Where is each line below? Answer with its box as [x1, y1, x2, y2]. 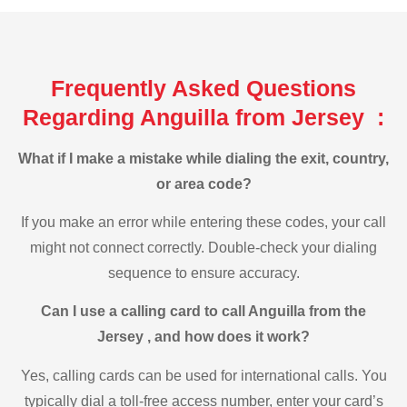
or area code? [155, 175, 252, 192]
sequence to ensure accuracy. [107, 265, 300, 282]
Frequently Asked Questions [51, 74, 356, 101]
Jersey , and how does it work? [97, 329, 310, 345]
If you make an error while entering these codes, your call [21, 214, 386, 231]
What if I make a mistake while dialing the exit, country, [18, 150, 389, 166]
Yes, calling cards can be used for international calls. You [20, 367, 387, 383]
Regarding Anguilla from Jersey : [23, 104, 384, 130]
